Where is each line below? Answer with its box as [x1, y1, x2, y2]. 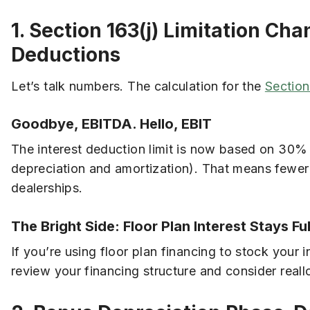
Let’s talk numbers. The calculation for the [11, 78, 265, 93]
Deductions [11, 42, 120, 66]
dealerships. [11, 181, 83, 196]
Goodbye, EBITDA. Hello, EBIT [11, 116, 212, 133]
